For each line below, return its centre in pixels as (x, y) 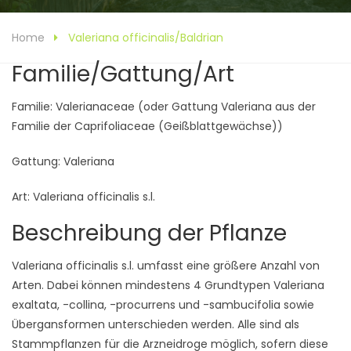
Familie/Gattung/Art (123, 74)
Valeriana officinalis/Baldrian (146, 38)
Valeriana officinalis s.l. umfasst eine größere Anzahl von (166, 266)
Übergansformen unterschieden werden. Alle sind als (156, 324)
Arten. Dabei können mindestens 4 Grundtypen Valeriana (168, 285)
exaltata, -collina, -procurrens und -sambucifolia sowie (163, 305)
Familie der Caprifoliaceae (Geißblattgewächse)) (147, 126)
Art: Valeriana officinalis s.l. (83, 197)
